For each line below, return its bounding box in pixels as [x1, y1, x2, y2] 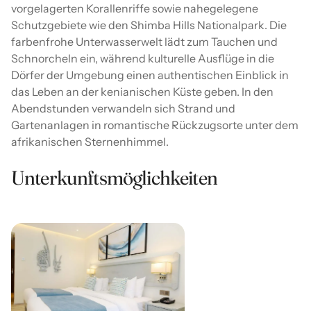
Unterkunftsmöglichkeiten [11, 166, 217, 190]
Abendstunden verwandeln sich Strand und [11, 101, 235, 116]
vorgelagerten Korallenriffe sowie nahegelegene [11, 1, 258, 16]
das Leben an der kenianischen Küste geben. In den [11, 85, 274, 99]
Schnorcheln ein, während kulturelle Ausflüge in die [11, 51, 274, 66]
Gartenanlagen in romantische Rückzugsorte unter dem [11, 118, 299, 133]
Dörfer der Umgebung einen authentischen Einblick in [11, 68, 289, 83]
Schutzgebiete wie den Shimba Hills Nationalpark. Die [11, 18, 287, 33]
